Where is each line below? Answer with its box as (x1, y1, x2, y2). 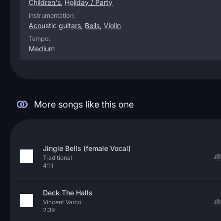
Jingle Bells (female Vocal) (43, 144, 131, 152)
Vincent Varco (43, 198, 81, 206)
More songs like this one (34, 99, 134, 110)
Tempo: (29, 35, 51, 42)
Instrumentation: (29, 12, 75, 19)
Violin (104, 21, 121, 30)
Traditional (43, 154, 72, 161)
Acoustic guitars (29, 21, 81, 30)
